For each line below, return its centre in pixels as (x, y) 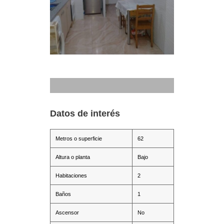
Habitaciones (71, 175)
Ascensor (67, 212)
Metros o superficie (79, 138)
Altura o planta (73, 157)
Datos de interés (85, 113)
